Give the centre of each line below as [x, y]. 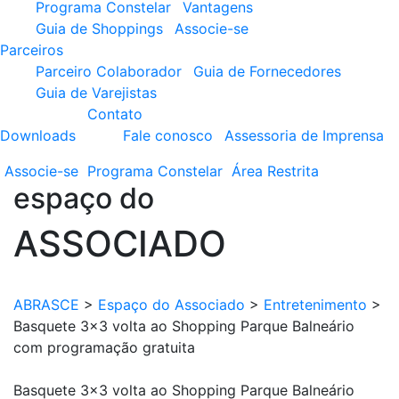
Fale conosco [168, 135]
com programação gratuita [104, 347]
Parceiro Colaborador [109, 71]
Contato [115, 114]
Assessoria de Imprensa [304, 135]
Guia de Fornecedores [267, 71]
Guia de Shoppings [99, 28]
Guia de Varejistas [96, 93]
